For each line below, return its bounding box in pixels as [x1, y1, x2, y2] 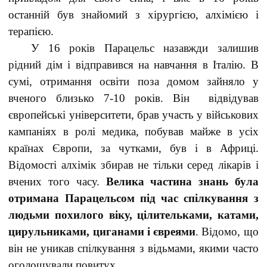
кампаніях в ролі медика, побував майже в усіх [8, 125, 259, 138]
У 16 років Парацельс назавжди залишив [31, 42, 259, 54]
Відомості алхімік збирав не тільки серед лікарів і [8, 159, 259, 171]
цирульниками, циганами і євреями [8, 225, 196, 238]
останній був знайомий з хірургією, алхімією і [8, 8, 259, 21]
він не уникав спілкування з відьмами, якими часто [8, 242, 259, 254]
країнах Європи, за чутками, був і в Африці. [8, 142, 259, 154]
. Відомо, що [195, 225, 259, 238]
